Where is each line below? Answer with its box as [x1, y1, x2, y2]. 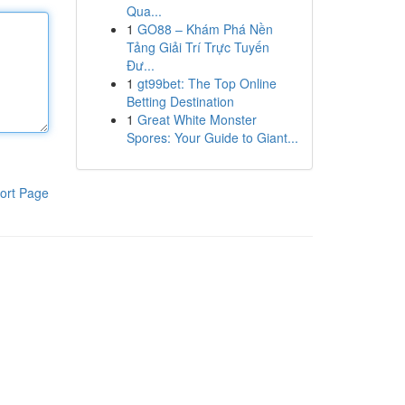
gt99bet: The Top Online [137, 74, 277, 92]
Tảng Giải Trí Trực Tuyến [126, 38, 269, 56]
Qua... [126, 2, 162, 20]
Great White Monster [137, 110, 257, 128]
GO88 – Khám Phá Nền [137, 20, 273, 38]
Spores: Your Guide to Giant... [126, 128, 298, 146]
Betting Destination [126, 92, 234, 110]
